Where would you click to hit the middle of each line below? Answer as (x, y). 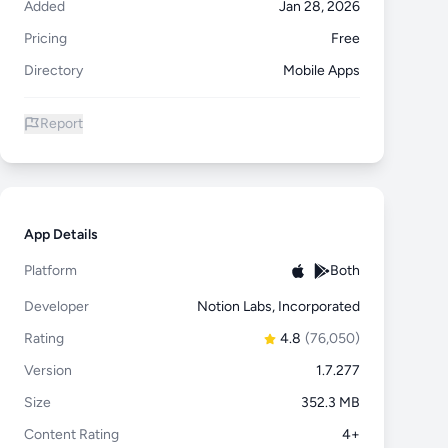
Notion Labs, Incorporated (278, 306)
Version (48, 370)
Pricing (45, 38)
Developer (56, 306)
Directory (53, 70)
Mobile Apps (321, 70)
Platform (50, 270)
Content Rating (71, 434)
